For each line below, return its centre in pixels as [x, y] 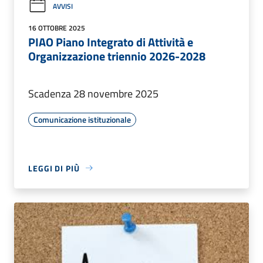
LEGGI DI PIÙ [54, 168]
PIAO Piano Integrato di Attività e [111, 42]
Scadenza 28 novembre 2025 [93, 93]
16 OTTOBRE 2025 [57, 28]
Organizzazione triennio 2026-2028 [117, 56]
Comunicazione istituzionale [82, 119]
